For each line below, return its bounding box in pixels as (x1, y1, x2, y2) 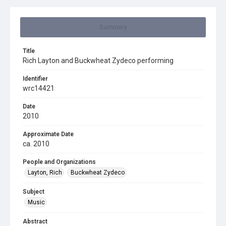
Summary (99, 24, 127, 31)
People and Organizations (23, 158, 96, 165)
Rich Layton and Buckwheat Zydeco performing (23, 56, 174, 65)
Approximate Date (23, 131, 74, 138)
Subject (23, 188, 44, 195)
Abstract (23, 218, 47, 225)
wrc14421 (23, 84, 54, 92)
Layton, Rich (28, 169, 62, 176)
